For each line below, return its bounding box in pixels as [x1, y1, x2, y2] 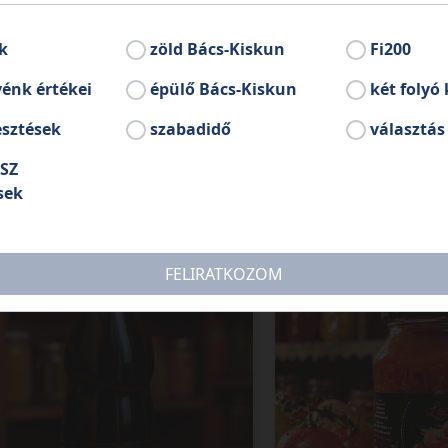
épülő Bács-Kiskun [150, 78, 298, 100]
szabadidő [150, 118, 232, 140]
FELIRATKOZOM [164, 263, 283, 285]
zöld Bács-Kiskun [150, 38, 286, 60]
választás [369, 118, 445, 140]
